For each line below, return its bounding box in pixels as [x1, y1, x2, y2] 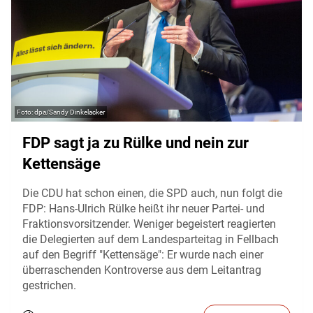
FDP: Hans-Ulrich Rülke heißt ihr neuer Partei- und [22, 202, 265, 216]
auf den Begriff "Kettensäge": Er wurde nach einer [22, 248, 263, 262]
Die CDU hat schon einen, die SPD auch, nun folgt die [22, 187, 282, 201]
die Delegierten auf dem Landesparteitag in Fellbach [22, 233, 279, 247]
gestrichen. [22, 279, 76, 293]
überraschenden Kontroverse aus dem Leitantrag [22, 263, 261, 277]
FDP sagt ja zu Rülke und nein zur [22, 134, 249, 152]
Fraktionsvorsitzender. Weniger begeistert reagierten [22, 217, 276, 231]
